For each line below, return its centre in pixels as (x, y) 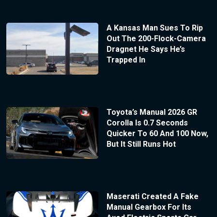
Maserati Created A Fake (152, 196)
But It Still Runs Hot (141, 144)
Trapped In (126, 60)
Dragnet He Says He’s (146, 49)
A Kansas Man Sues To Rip (155, 28)
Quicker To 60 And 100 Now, (157, 133)
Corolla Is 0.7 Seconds (147, 123)
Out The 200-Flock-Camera (156, 39)
